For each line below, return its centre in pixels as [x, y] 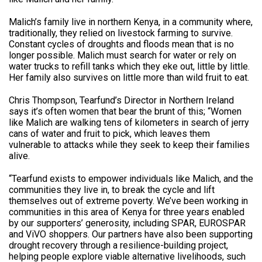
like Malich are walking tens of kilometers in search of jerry [129, 123]
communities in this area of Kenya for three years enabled [127, 212]
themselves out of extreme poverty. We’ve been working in [128, 201]
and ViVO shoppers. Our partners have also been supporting [131, 235]
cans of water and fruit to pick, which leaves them [109, 134]
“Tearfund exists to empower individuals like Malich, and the [131, 179]
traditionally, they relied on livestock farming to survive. [121, 33]
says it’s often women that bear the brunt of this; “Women [125, 112]
